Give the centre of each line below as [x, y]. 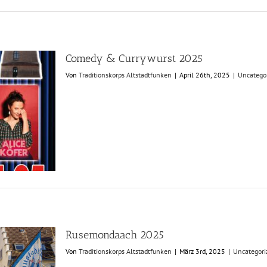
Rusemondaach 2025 [115, 235]
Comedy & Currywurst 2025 [134, 58]
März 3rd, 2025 [202, 251]
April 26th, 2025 [205, 75]
